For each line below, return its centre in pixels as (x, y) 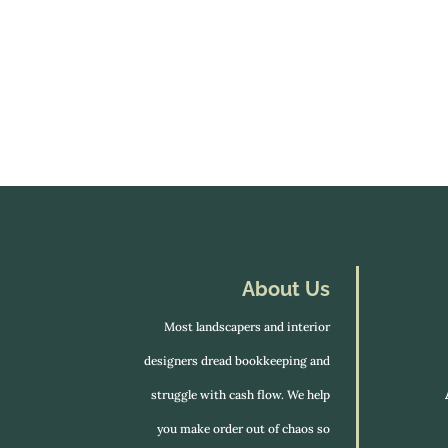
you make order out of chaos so (243, 429)
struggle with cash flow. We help (240, 395)
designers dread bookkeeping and (236, 361)
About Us (285, 289)
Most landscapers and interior (246, 327)
